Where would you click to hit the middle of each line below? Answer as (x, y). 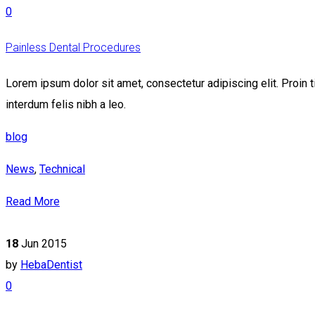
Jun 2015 (44, 244)
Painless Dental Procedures (73, 48)
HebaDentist (51, 265)
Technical (62, 169)
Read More (33, 202)
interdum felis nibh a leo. (66, 105)
